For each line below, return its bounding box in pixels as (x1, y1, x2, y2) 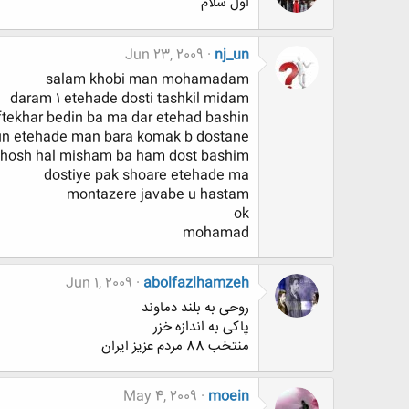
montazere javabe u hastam (67, 183, 249, 206)
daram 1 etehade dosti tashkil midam (10, 87, 249, 110)
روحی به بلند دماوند (142, 296, 249, 320)
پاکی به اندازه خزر (153, 315, 249, 339)
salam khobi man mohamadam (46, 68, 249, 91)
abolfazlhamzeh (143, 271, 249, 295)
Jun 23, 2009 (125, 43, 204, 67)
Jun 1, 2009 (66, 271, 132, 295)
